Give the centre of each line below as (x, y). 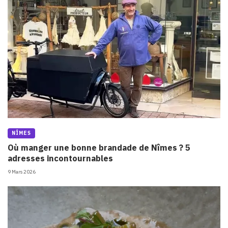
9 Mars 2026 (22, 172)
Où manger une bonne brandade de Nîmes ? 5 (99, 147)
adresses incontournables (60, 158)
